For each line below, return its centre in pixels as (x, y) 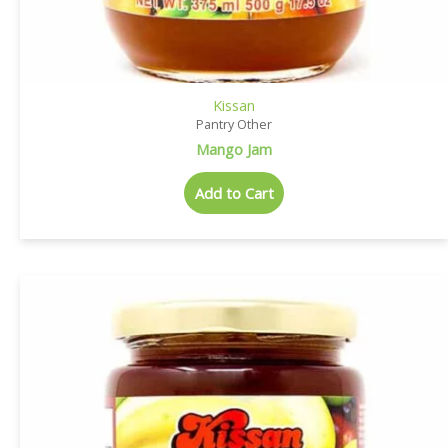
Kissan (234, 105)
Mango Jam (234, 148)
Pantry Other (234, 125)
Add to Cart (234, 193)
